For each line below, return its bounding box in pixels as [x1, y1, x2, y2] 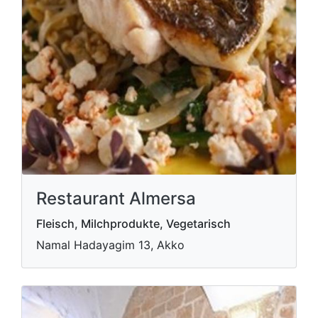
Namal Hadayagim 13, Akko [36, 237, 185, 252]
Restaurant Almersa [36, 187, 196, 209]
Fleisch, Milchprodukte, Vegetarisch [36, 216, 231, 231]
